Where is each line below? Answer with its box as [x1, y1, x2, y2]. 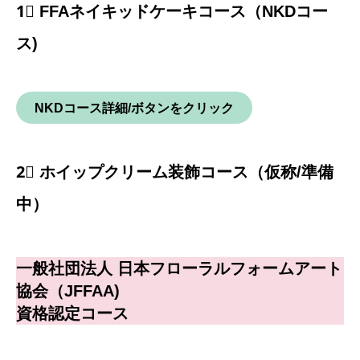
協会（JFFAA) [16, 282, 120, 301]
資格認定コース [16, 305, 129, 323]
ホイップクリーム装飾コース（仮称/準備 [39, 163, 333, 182]
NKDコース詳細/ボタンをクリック [34, 100, 234, 115]
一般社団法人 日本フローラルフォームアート [16, 260, 342, 278]
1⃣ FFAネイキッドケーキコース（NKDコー [16, 2, 328, 21]
